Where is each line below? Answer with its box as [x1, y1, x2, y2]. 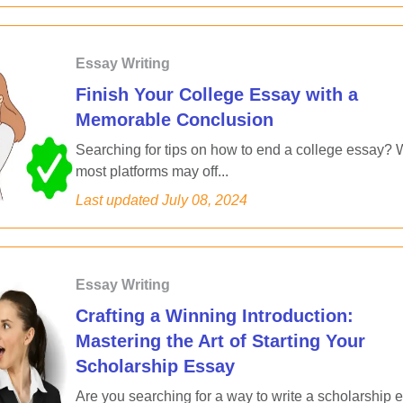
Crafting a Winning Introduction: [76, 306, 354, 326]
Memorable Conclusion [76, 110, 273, 130]
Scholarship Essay [76, 356, 235, 376]
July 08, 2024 [162, 193, 247, 208]
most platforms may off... [76, 164, 228, 179]
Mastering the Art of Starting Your [76, 331, 365, 351]
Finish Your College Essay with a [76, 85, 358, 104]
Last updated [76, 193, 158, 208]
